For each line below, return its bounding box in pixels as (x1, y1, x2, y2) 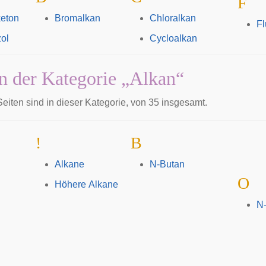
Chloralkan (149, 13, 196, 23)
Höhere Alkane (54, 179, 118, 189)
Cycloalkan (149, 33, 197, 43)
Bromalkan (54, 13, 100, 23)
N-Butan (149, 159, 185, 169)
